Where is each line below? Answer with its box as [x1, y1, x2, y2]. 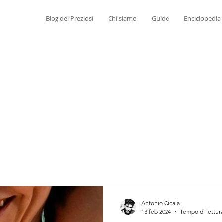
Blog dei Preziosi [45, 14, 93, 23]
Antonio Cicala [141, 199, 180, 207]
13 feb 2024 [141, 208, 171, 215]
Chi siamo [108, 14, 137, 23]
